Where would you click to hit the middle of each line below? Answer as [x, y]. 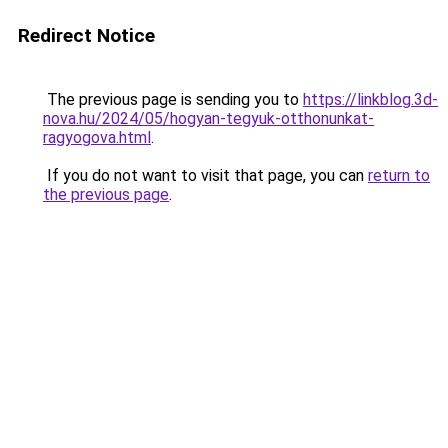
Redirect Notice [86, 35]
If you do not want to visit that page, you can [205, 175]
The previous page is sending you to [173, 99]
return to [399, 175]
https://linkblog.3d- [370, 99]
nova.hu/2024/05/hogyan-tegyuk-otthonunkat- [208, 118]
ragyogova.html [97, 137]
